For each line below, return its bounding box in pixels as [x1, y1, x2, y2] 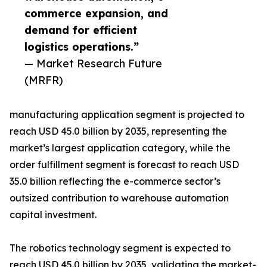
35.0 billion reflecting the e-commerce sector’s [10, 175, 221, 188]
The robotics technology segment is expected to [10, 242, 231, 254]
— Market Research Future [24, 57, 162, 70]
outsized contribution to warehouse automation [10, 192, 229, 204]
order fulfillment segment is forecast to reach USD [10, 159, 239, 171]
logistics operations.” [24, 40, 139, 54]
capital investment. [10, 209, 97, 221]
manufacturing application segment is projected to [10, 108, 244, 121]
